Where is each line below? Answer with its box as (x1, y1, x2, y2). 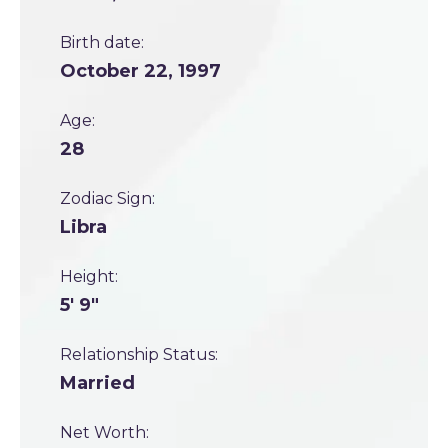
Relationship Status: (60, 345, 218, 364)
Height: (60, 267, 118, 286)
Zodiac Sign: (60, 189, 155, 208)
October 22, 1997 (60, 60, 221, 82)
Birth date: (60, 33, 144, 52)
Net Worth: (60, 423, 149, 442)
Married (60, 372, 135, 394)
